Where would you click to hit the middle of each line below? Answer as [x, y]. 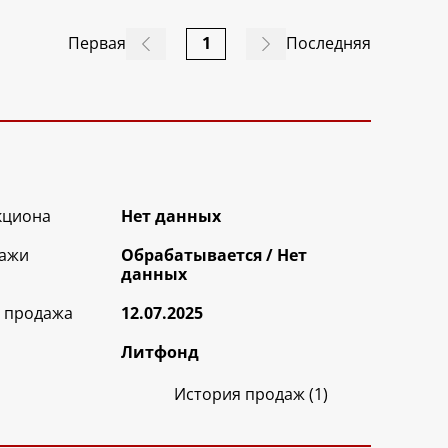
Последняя [328, 43]
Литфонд [160, 351]
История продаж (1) [251, 393]
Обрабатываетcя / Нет [214, 254]
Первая [97, 43]
